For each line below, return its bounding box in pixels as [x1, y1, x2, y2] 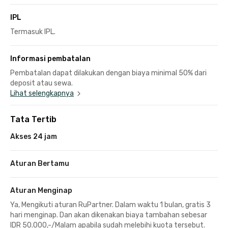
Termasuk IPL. [10, 27, 55, 36]
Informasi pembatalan [10, 54, 91, 63]
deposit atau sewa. [10, 78, 73, 88]
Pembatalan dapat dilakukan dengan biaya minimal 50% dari [10, 68, 207, 77]
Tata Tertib [10, 114, 56, 124]
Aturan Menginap [10, 186, 72, 195]
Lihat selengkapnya [10, 89, 74, 98]
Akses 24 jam [10, 132, 57, 141]
